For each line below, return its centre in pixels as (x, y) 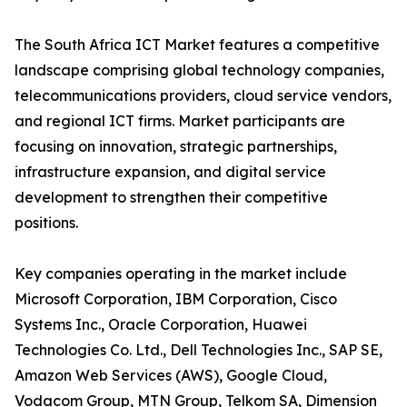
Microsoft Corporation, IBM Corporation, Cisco (176, 299)
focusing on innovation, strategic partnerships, (176, 147)
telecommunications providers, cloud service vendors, (203, 96)
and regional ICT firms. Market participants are (180, 121)
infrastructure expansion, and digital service (170, 172)
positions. (46, 223)
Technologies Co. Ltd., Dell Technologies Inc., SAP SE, (199, 350)
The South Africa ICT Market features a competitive (197, 45)
